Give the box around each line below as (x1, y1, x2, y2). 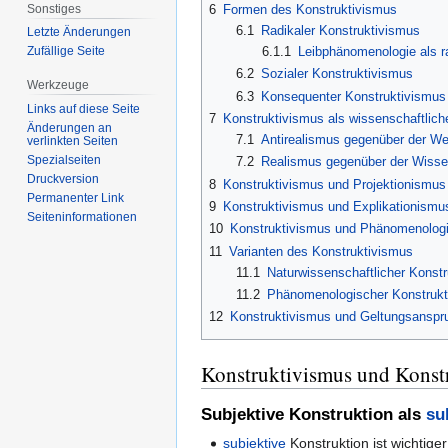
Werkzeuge (27, 78, 90, 93)
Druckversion (27, 172, 100, 187)
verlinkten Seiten (27, 134, 119, 149)
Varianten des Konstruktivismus (229, 243, 413, 259)
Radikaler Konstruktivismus (260, 22, 420, 38)
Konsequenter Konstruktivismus (260, 88, 446, 104)
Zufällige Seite (27, 44, 106, 59)
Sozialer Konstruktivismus (260, 66, 413, 82)
